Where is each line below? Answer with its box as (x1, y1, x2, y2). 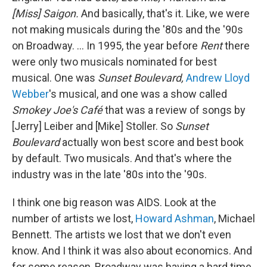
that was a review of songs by (103, 104, 246, 116)
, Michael (214, 212, 255, 225)
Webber (12, 88, 49, 100)
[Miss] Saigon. (12, 7, 79, 20)
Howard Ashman (135, 212, 214, 225)
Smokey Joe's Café (12, 104, 103, 116)
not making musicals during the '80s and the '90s (12, 23, 243, 36)
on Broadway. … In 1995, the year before (12, 39, 200, 52)
